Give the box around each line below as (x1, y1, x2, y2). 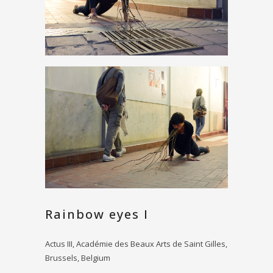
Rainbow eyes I (45, 205, 149, 222)
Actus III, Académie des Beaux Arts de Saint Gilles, (45, 238, 227, 249)
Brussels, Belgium (45, 252, 110, 263)
